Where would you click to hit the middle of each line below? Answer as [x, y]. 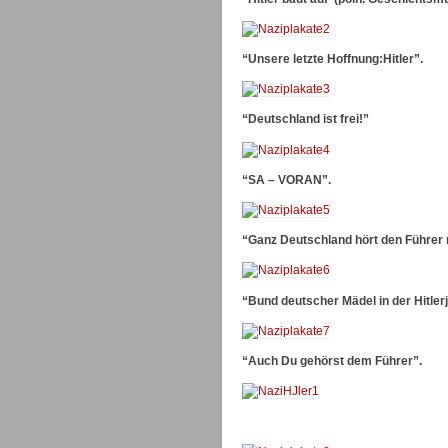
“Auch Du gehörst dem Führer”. [332, 360]
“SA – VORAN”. [286, 179]
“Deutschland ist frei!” [305, 119]
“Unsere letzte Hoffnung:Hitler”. [332, 59]
